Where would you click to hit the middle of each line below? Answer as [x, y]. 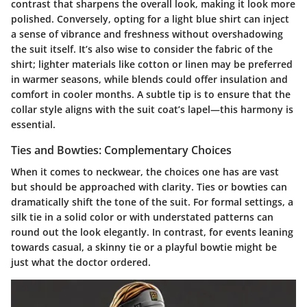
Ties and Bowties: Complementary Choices [121, 150]
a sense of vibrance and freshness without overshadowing [147, 34]
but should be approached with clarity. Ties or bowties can [149, 187]
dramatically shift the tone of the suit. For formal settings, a [152, 202]
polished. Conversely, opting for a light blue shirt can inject [150, 19]
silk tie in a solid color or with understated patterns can [142, 217]
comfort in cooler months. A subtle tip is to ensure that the [151, 94]
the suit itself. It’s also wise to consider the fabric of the [142, 49]
